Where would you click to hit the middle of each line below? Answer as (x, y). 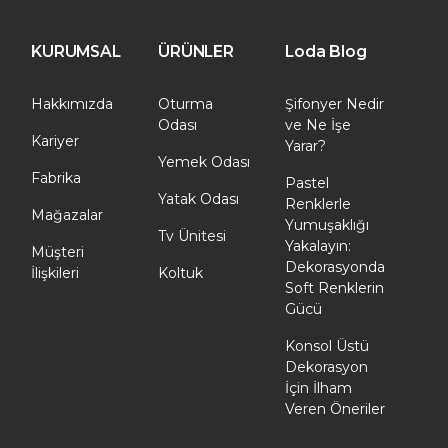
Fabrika (56, 178)
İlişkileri (55, 273)
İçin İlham (318, 388)
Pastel (307, 183)
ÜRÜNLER (196, 51)
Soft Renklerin (334, 288)
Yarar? (305, 146)
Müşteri (57, 252)
